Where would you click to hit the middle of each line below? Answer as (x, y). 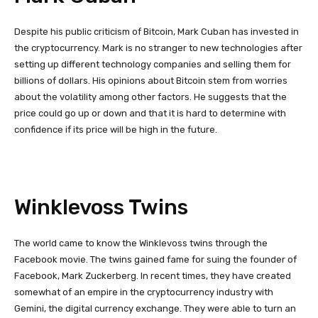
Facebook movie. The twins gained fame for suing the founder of (155, 259)
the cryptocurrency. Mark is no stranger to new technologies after (158, 48)
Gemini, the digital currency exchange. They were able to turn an (155, 308)
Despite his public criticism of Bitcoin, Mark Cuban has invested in (157, 31)
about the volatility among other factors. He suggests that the (150, 97)
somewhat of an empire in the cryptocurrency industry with (144, 292)
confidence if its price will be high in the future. (117, 129)
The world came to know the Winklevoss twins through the (141, 243)
